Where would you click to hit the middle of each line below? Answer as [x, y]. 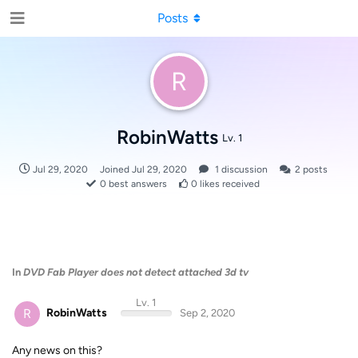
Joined [115, 169]
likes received [229, 184]
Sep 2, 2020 [207, 313]
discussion [243, 169]
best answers [137, 184]
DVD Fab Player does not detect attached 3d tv [136, 272]
